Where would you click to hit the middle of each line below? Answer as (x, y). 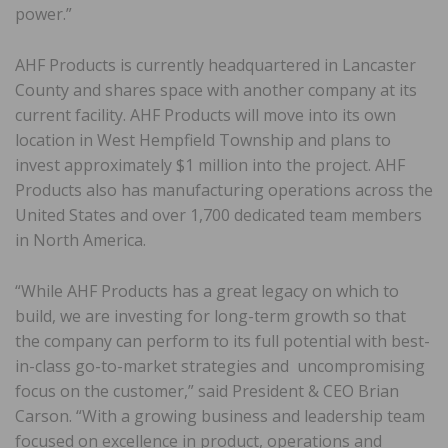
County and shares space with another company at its (216, 89)
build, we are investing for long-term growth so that (210, 315)
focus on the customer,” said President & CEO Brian (207, 390)
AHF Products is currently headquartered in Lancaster (215, 64)
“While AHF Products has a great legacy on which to (207, 290)
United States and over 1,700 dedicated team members (218, 214)
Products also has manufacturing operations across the (224, 189)
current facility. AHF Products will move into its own (205, 114)
